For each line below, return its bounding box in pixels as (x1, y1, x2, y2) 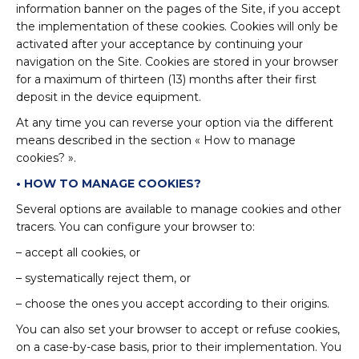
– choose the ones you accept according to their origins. (16, 296, 329, 311)
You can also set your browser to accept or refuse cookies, (16, 322, 340, 337)
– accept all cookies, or (16, 245, 140, 260)
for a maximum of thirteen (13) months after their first (16, 72, 317, 87)
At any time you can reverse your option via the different (16, 115, 333, 130)
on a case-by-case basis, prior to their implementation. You (16, 340, 341, 354)
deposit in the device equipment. (16, 90, 201, 104)
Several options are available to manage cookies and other (16, 202, 341, 216)
